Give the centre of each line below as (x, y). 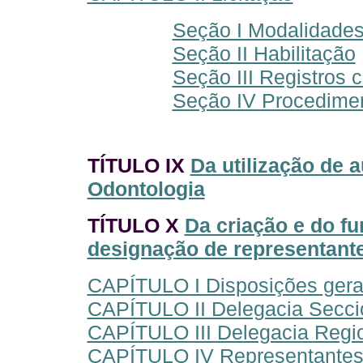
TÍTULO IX (139, 165)
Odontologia (146, 189)
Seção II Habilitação (264, 53)
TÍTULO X (136, 225)
